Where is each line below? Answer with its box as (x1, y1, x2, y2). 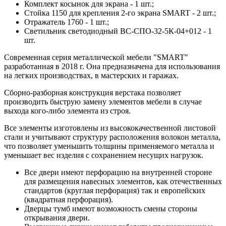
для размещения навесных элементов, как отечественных (24, 177, 222, 186)
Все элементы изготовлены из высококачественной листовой (4, 123, 216, 132)
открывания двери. (24, 213, 90, 222)
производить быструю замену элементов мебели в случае (4, 97, 202, 106)
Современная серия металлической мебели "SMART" (4, 52, 188, 62)
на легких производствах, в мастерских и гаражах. (4, 71, 179, 80)
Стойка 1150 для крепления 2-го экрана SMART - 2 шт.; (24, 8, 216, 17)
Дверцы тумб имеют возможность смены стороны (24, 204, 197, 213)
